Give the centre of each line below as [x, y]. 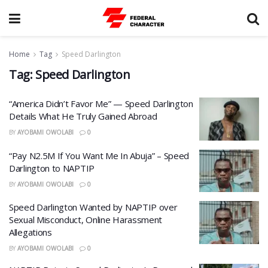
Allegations [31, 232]
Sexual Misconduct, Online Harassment [86, 220]
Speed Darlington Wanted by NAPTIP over [93, 207]
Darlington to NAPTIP [52, 168]
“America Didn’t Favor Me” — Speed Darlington [101, 103]
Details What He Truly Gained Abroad [83, 116]
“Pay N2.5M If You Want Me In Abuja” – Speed [99, 155]
